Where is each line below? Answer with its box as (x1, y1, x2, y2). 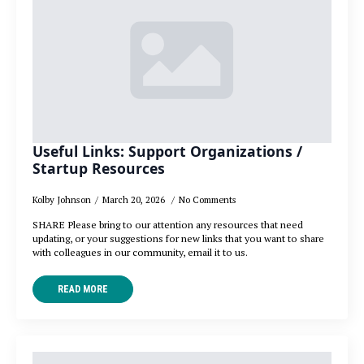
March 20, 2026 (102, 193, 167, 206)
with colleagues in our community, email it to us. (32, 245, 248, 260)
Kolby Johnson (32, 193, 91, 206)
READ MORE (58, 284, 108, 296)
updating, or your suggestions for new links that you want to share (32, 232, 324, 246)
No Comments (179, 193, 236, 206)
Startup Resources (32, 158, 165, 179)
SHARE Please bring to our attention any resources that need (32, 218, 303, 232)
